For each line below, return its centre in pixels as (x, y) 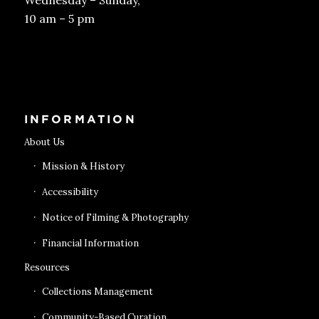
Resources (47, 267)
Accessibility (70, 192)
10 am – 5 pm (59, 19)
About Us (44, 142)
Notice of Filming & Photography (115, 217)
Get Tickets (83, 59)
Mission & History (83, 166)
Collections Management (97, 291)
